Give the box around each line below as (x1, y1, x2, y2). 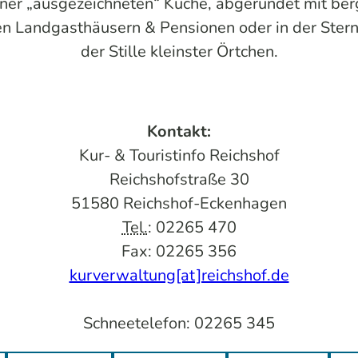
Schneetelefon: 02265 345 (83, 312, 275, 334)
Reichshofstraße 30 (109, 168, 249, 190)
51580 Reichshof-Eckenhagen (71, 192, 287, 214)
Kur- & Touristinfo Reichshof (78, 144, 280, 166)
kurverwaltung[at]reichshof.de (69, 264, 289, 286)
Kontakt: (147, 120, 211, 142)
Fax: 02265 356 (121, 240, 237, 262)
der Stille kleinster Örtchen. (80, 40, 278, 62)
